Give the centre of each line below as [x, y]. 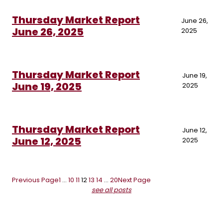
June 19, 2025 [47, 87]
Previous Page [35, 180]
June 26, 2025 [48, 32]
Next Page [134, 180]
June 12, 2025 [47, 142]
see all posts [111, 190]
